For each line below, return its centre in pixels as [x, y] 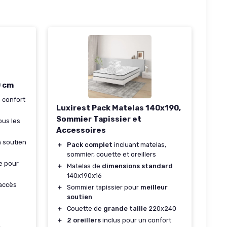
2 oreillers [84, 220]
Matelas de [84, 166]
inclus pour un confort [136, 220]
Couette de [85, 209]
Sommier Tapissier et [99, 119]
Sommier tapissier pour [104, 187]
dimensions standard [137, 166]
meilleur [154, 187]
